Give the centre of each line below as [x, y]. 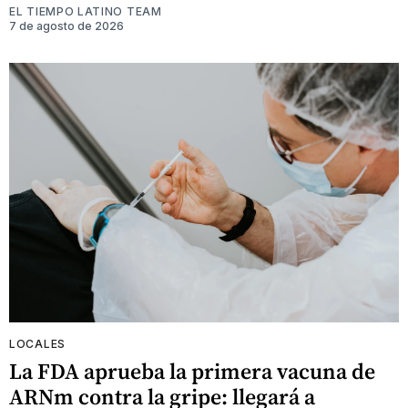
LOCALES [37, 344]
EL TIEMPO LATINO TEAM [86, 11]
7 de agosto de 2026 [66, 25]
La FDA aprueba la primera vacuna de [192, 372]
